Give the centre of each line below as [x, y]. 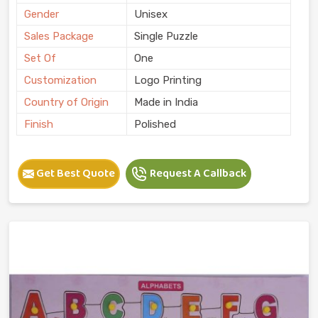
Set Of [40, 58]
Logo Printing [168, 80]
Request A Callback [197, 173]
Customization [60, 80]
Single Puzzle [166, 36]
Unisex [151, 14]
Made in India [166, 102]
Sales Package [59, 36]
